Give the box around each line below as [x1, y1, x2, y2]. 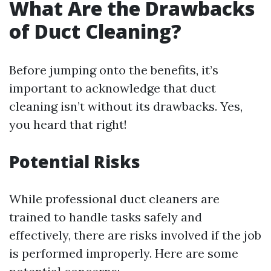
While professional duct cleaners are [9, 191, 220, 206]
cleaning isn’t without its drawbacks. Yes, [9, 99, 243, 114]
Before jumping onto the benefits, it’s [9, 62, 218, 77]
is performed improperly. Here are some [9, 246, 238, 261]
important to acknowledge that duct [9, 80, 216, 96]
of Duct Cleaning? [9, 18, 181, 44]
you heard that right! [9, 117, 127, 132]
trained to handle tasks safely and [9, 209, 202, 224]
